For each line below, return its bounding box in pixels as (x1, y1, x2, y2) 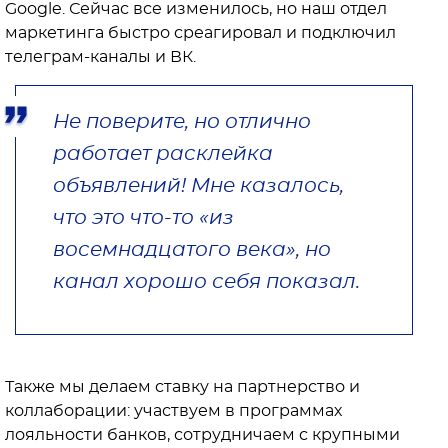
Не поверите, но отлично (53, 111, 311, 132)
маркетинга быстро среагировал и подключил (5, 24, 396, 41)
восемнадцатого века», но (53, 239, 331, 260)
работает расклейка (53, 143, 273, 164)
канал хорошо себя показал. (53, 271, 365, 292)
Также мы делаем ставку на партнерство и (5, 378, 360, 395)
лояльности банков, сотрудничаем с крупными (5, 426, 400, 443)
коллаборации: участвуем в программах (5, 402, 342, 419)
